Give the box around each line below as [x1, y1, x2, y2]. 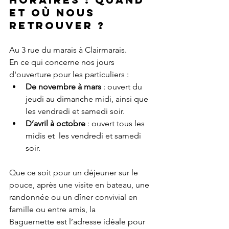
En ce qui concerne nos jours [9, 57, 117, 67]
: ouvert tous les [85, 119, 147, 129]
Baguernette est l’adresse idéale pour [9, 217, 147, 227]
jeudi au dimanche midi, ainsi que [26, 94, 150, 104]
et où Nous [9, 6, 100, 19]
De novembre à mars [26, 82, 101, 92]
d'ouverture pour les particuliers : [9, 70, 129, 80]
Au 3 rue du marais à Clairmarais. [9, 45, 129, 55]
